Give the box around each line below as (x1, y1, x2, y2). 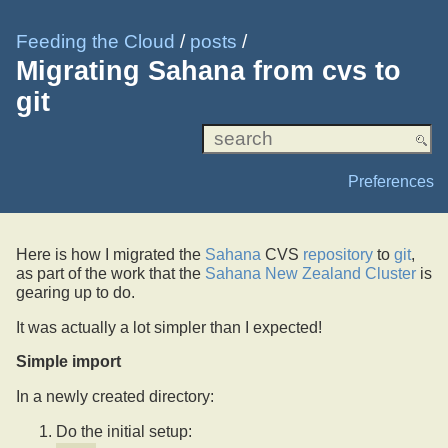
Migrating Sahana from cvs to (16, 56, 401, 87)
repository (303, 246, 373, 264)
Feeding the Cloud (16, 31, 175, 52)
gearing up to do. (16, 284, 135, 302)
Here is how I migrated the (16, 246, 205, 264)
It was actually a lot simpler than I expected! (16, 319, 322, 337)
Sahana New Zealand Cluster (205, 265, 416, 283)
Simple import (16, 353, 121, 371)
